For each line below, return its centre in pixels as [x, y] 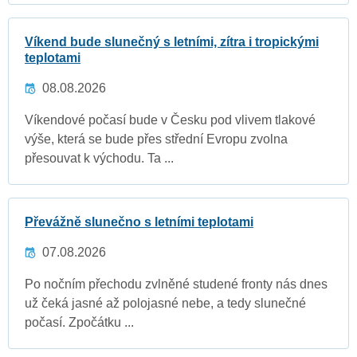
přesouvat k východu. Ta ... [99, 159]
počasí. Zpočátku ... [79, 323]
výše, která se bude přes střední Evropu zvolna [156, 139]
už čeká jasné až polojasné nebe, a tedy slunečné [165, 304]
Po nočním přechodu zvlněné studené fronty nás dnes [176, 284]
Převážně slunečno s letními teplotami [139, 222]
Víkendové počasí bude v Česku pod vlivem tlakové [170, 120]
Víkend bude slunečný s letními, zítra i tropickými [172, 42]
